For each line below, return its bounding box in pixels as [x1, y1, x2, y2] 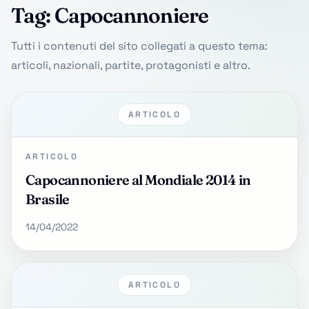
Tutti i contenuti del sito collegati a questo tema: [11, 39, 268, 53]
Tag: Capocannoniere [11, 3, 208, 28]
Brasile [26, 190, 70, 208]
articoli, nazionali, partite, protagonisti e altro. [11, 58, 250, 72]
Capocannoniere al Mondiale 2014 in [26, 171, 251, 188]
